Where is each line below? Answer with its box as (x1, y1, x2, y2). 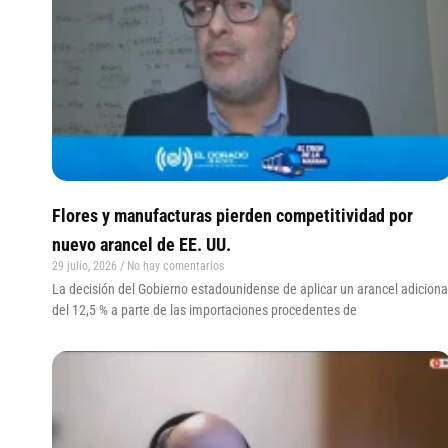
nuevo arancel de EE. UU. (52, 233, 231, 255)
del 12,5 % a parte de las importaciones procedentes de (52, 301, 357, 318)
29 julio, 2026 (52, 258, 120, 273)
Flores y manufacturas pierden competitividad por (52, 204, 413, 226)
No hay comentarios (124, 258, 224, 273)
